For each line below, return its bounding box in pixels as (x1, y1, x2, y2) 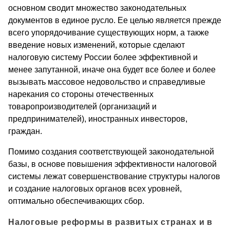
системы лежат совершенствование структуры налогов (8, 172, 220, 181)
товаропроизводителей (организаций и (8, 102, 157, 111)
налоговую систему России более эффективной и (8, 53, 198, 62)
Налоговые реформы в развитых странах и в (8, 218, 213, 227)
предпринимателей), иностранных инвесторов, (8, 114, 187, 124)
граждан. (8, 127, 42, 136)
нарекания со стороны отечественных (8, 90, 154, 99)
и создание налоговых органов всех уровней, (8, 184, 182, 194)
